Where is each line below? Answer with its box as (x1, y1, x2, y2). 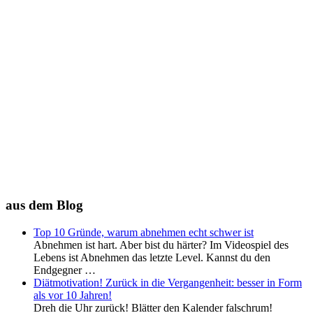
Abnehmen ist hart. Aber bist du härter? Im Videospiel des (34, 238, 289, 251)
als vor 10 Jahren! (34, 289, 112, 301)
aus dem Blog (6, 198, 83, 213)
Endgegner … (34, 263, 96, 276)
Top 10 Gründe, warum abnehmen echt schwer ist (34, 226, 254, 238)
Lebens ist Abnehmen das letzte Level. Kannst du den (34, 251, 270, 263)
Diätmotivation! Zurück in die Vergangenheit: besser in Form (34, 276, 302, 289)
